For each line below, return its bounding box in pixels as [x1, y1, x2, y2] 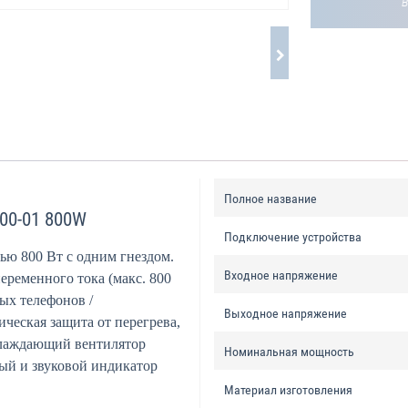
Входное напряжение [223, 268, 338, 282]
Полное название [223, 191, 317, 206]
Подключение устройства [223, 229, 362, 244]
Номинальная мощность [223, 344, 354, 359]
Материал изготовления [223, 382, 352, 397]
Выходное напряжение [223, 306, 347, 321]
